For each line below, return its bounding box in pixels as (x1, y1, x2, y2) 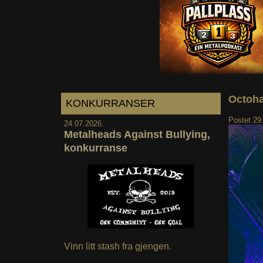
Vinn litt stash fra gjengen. (63, 241, 171, 252)
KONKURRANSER (66, 97, 155, 109)
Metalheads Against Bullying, (63, 128, 210, 140)
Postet (228, 115, 253, 124)
